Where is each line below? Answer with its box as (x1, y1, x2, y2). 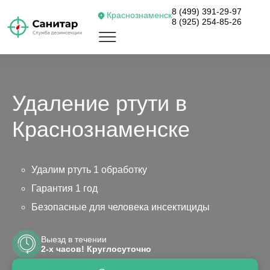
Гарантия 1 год (31, 183, 98, 193)
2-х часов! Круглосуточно (41, 244, 151, 254)
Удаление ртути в (12, 91, 187, 116)
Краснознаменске (12, 117, 190, 142)
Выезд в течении (41, 234, 107, 244)
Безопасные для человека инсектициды (31, 202, 210, 212)
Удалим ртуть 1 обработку (31, 165, 147, 175)
